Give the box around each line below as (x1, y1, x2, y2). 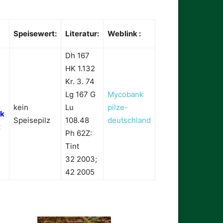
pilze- (108, 103, 128, 112)
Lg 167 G (65, 90, 96, 100)
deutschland (108, 115, 151, 125)
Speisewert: (13, 29, 57, 39)
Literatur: (65, 29, 99, 39)
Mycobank (108, 90, 143, 100)
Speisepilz (13, 115, 50, 125)
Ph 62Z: (65, 128, 92, 138)
